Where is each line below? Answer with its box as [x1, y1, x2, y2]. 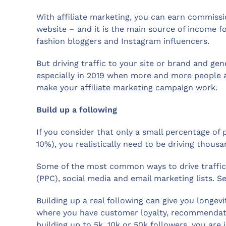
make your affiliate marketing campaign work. [36, 82, 217, 92]
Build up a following [36, 104, 117, 115]
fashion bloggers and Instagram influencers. [36, 36, 209, 46]
